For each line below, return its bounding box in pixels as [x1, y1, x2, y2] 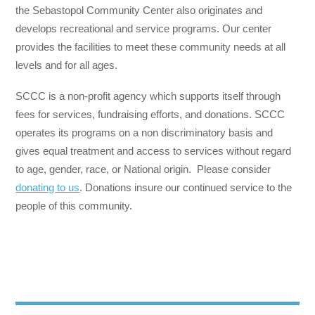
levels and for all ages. [15, 59, 118, 72]
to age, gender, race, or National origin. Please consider [15, 163, 271, 176]
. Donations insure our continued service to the [79, 181, 292, 194]
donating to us [15, 181, 80, 194]
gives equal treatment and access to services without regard [15, 145, 292, 157]
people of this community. [15, 200, 133, 212]
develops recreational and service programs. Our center [15, 22, 272, 35]
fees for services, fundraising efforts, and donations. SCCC [15, 108, 285, 121]
